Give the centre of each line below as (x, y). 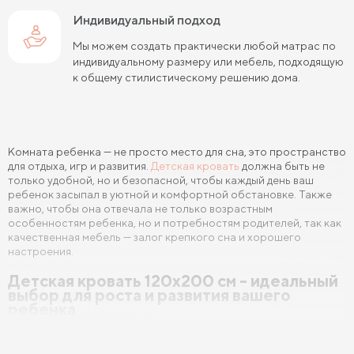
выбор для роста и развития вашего (149, 296)
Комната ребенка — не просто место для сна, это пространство (177, 152)
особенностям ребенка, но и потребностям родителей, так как (175, 223)
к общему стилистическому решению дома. (186, 78)
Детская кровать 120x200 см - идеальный (173, 281)
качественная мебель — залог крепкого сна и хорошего (154, 237)
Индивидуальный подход (152, 21)
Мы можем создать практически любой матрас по (204, 46)
